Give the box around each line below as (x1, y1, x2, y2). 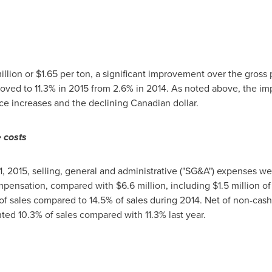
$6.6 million (115, 178, 166, 192)
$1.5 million (212, 178, 260, 192)
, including (165, 178, 212, 192)
